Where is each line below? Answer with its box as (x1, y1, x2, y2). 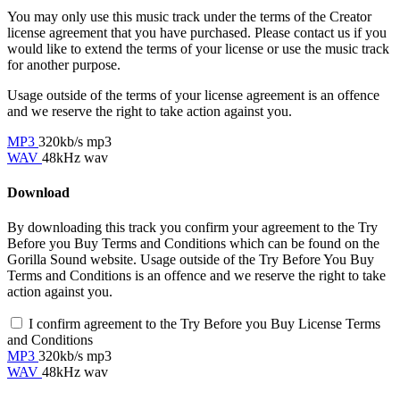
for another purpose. (7, 56, 121, 72)
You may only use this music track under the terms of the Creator (7, 8, 371, 24)
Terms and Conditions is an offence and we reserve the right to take (7, 268, 386, 284)
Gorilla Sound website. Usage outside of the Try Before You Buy (7, 252, 374, 268)
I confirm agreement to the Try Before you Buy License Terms (29, 316, 380, 332)
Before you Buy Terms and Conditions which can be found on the (7, 236, 379, 252)
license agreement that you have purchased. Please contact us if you (7, 24, 387, 40)
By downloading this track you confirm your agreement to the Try (7, 220, 378, 236)
